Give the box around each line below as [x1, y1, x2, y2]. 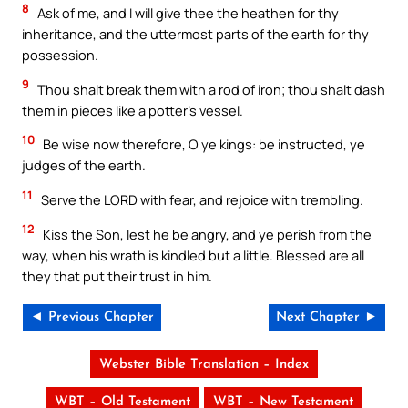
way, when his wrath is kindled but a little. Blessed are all [22, 245, 364, 264]
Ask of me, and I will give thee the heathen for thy [35, 4, 339, 23]
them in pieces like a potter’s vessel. [22, 100, 243, 119]
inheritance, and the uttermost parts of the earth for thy [22, 25, 369, 44]
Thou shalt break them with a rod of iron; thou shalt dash [35, 79, 385, 98]
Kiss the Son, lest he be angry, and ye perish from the [40, 224, 372, 243]
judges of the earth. [22, 156, 146, 175]
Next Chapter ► [276, 311, 378, 325]
